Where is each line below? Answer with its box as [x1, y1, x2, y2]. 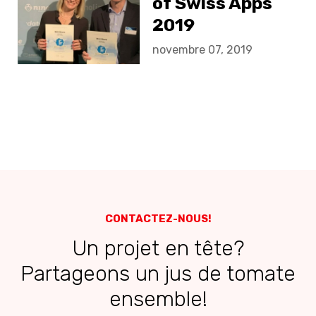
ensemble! [109, 286, 207, 312]
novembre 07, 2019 [152, 43, 253, 57]
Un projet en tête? [72, 235, 244, 261]
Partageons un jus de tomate [20, 260, 296, 286]
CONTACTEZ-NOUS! [104, 212, 212, 225]
